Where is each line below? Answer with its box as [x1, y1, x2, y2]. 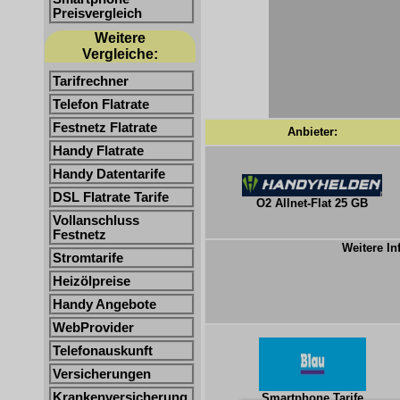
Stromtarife [53, 251, 123, 265]
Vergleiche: [82, 46, 158, 62]
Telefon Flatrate [53, 97, 149, 112]
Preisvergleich [53, 6, 142, 21]
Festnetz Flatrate [53, 121, 157, 135]
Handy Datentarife [53, 167, 165, 181]
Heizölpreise [53, 274, 130, 288]
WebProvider [53, 321, 134, 335]
